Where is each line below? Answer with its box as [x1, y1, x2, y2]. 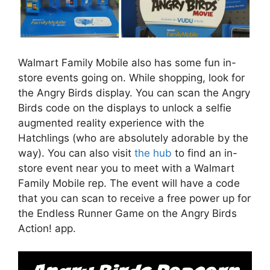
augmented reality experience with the [18, 116, 204, 129]
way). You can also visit [18, 146, 134, 159]
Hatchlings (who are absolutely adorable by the [18, 131, 248, 144]
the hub [134, 146, 172, 159]
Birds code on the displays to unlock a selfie [18, 101, 231, 114]
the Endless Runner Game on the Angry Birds [18, 207, 237, 219]
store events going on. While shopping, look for [18, 71, 245, 84]
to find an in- [172, 146, 237, 159]
